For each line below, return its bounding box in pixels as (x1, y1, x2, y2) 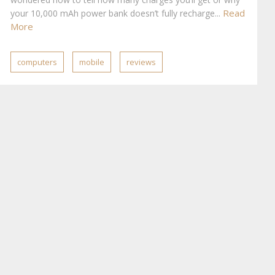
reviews (126, 56, 156, 68)
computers (17, 56, 57, 68)
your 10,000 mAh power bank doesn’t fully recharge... (10, 7, 223, 19)
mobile (79, 56, 104, 68)
